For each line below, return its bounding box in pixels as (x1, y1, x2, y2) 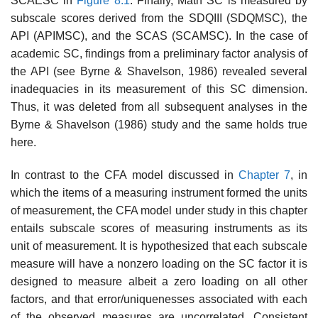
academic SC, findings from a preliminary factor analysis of (11, 48, 307, 60)
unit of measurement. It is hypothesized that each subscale (11, 239, 307, 252)
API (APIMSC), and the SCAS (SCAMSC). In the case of (11, 30, 307, 43)
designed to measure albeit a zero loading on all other (11, 275, 307, 287)
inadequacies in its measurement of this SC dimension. (11, 83, 307, 96)
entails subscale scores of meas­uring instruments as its (11, 221, 307, 234)
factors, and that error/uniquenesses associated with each (11, 292, 307, 305)
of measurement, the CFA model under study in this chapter (11, 204, 307, 216)
